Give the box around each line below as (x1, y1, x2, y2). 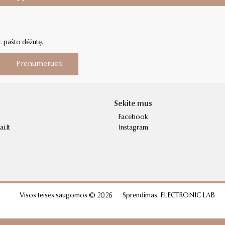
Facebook (118, 114, 148, 121)
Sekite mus (114, 100, 152, 108)
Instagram (118, 124, 148, 132)
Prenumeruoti (16, 60, 63, 68)
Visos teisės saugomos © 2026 (19, 192, 113, 199)
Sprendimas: (122, 192, 160, 199)
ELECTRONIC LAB (160, 192, 215, 199)
